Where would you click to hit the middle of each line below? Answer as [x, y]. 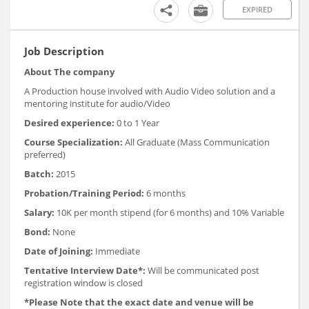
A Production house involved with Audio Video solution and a [150, 91]
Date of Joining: [59, 251]
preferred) [45, 154]
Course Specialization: [74, 142]
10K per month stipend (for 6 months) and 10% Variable [169, 212]
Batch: [40, 173]
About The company [69, 71]
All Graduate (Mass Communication [197, 142]
